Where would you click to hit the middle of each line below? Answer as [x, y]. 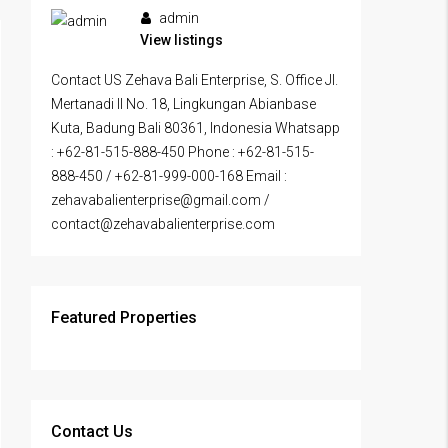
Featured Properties [124, 318]
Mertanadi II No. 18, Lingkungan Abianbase [183, 104]
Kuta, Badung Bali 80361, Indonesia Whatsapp [195, 128]
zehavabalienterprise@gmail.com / [160, 200]
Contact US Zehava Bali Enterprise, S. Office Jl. [194, 80]
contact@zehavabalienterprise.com [163, 224]
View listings [181, 40]
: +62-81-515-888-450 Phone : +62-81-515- [182, 152]
